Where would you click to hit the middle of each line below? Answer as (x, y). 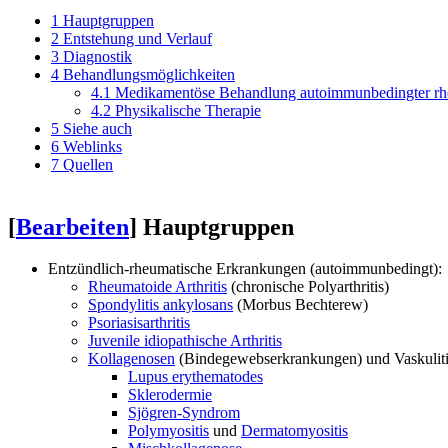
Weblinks (92, 147)
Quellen (88, 165)
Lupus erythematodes (195, 377)
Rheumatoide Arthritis (157, 287)
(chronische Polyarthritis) (308, 287)
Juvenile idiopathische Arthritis (185, 341)
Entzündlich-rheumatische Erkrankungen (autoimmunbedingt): (245, 269)
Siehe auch (97, 129)
